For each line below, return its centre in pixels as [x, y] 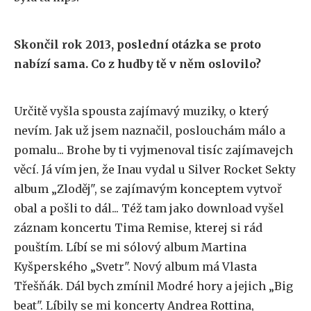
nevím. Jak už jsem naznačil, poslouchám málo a [150, 131]
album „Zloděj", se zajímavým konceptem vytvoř [148, 189]
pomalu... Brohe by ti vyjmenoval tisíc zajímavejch [153, 150]
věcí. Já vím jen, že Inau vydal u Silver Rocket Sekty [155, 169]
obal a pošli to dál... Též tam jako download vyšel [149, 208]
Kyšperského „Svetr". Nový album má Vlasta [135, 267]
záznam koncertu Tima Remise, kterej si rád [138, 228]
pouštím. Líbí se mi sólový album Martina [130, 247]
